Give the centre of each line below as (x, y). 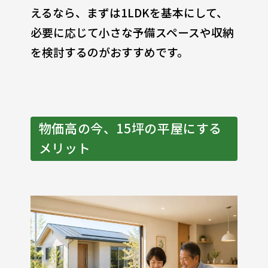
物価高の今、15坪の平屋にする (130, 128)
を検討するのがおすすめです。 (109, 51)
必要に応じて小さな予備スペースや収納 (132, 32)
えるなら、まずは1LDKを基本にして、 (129, 12)
